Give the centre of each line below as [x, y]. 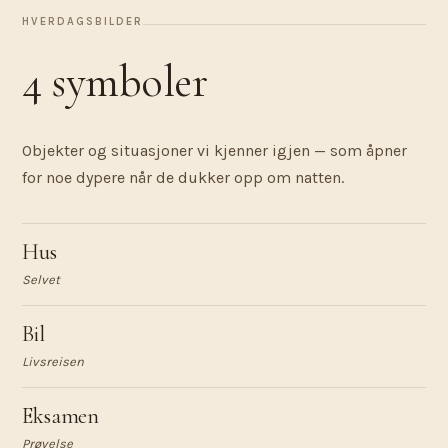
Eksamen [61, 416]
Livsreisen [53, 361]
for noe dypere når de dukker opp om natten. [183, 177]
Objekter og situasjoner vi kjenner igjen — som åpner [214, 150]
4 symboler [115, 82]
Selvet [41, 279]
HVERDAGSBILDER [82, 21]
